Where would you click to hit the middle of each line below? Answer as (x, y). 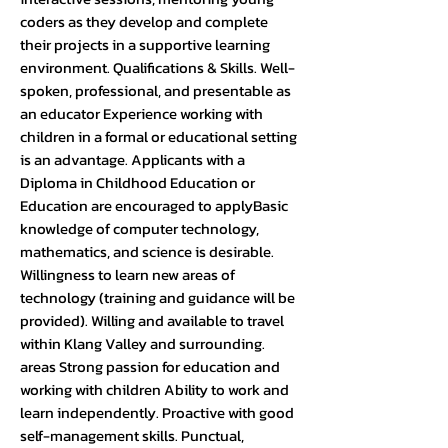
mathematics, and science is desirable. (147, 251)
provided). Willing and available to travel (152, 320)
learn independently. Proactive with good (157, 412)
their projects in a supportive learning (145, 44)
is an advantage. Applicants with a (132, 159)
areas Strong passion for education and (150, 366)
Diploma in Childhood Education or (137, 182)
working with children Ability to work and (154, 389)
